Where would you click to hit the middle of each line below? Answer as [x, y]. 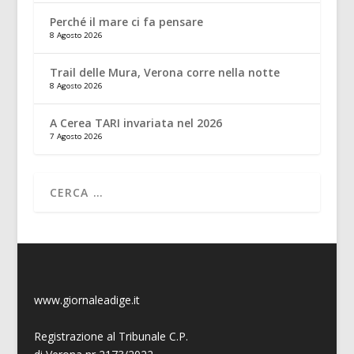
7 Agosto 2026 [76, 136]
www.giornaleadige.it [87, 299]
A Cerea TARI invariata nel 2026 [136, 122]
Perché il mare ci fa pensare [126, 21]
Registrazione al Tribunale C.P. [111, 336]
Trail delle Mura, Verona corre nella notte [164, 72]
